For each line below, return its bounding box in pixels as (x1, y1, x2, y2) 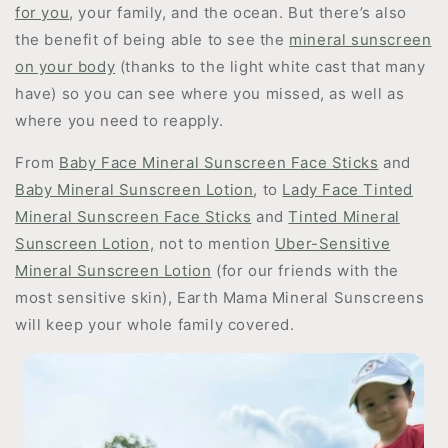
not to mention (154, 234, 275, 253)
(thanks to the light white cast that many (115, 57, 426, 76)
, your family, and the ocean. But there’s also (69, 3, 407, 22)
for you (15, 3, 70, 22)
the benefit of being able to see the (15, 30, 290, 49)
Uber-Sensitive (274, 234, 391, 253)
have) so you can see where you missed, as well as (15, 84, 405, 103)
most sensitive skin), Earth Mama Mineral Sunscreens (15, 288, 425, 307)
